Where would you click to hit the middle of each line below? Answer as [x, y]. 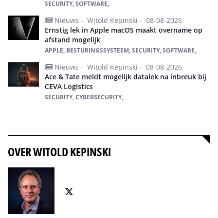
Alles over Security [47, 118]
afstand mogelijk [73, 39]
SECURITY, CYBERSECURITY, [84, 97]
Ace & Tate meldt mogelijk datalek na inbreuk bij [126, 76]
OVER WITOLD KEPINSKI [59, 151]
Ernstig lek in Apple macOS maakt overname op [124, 30]
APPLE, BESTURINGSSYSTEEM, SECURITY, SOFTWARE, [120, 50]
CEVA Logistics [69, 86]
